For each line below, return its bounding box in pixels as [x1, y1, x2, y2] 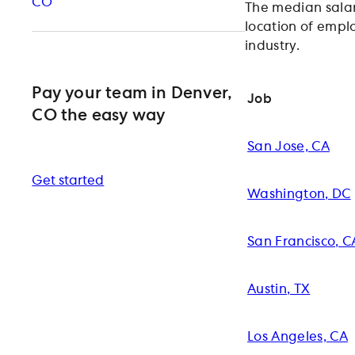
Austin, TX [247, 282, 311, 296]
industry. [245, 39, 300, 52]
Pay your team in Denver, [32, 86, 233, 102]
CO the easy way [32, 108, 166, 124]
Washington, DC [247, 187, 351, 200]
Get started [32, 174, 105, 188]
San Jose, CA [247, 139, 330, 153]
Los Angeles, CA [247, 330, 348, 343]
